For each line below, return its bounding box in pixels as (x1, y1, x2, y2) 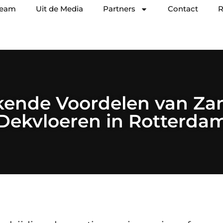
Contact (168, 4, 198, 13)
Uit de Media (36, 4, 83, 13)
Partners (103, 4, 135, 13)
